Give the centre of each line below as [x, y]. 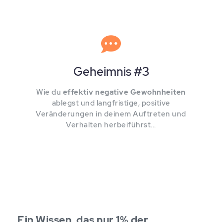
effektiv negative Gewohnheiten [124, 92]
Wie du [50, 92]
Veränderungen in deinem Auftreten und [111, 114]
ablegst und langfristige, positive [111, 103]
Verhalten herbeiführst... [111, 125]
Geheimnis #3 [111, 72]
